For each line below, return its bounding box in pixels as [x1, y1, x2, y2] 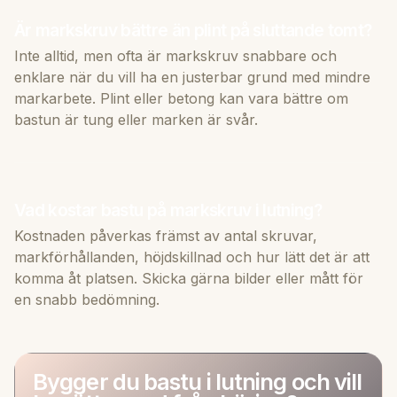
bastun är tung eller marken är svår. [14, 110, 258, 128]
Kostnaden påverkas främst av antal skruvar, [14, 226, 317, 245]
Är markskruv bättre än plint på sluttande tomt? [14, 19, 372, 41]
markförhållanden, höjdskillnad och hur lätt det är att [14, 247, 370, 266]
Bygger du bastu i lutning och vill [33, 367, 362, 395]
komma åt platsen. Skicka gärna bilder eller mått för [14, 269, 363, 287]
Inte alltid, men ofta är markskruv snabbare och [14, 46, 337, 65]
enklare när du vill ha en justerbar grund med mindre [14, 67, 370, 86]
